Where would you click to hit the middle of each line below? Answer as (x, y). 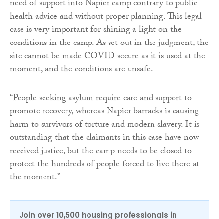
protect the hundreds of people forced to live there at (105, 165)
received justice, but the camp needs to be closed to (101, 152)
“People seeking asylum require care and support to (101, 99)
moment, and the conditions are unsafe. (81, 70)
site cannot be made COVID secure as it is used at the (108, 57)
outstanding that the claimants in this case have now (104, 138)
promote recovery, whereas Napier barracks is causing (104, 112)
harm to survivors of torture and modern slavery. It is (105, 125)
